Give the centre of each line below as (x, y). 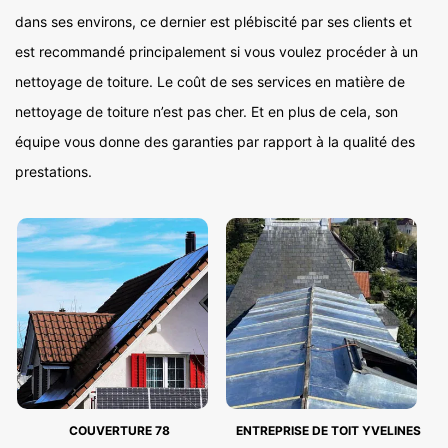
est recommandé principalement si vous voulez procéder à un (216, 51)
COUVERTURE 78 (119, 430)
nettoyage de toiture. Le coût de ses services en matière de (210, 81)
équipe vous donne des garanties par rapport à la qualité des (215, 141)
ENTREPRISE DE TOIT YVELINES (328, 430)
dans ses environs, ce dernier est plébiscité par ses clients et (213, 21)
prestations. (53, 171)
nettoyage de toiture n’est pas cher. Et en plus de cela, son (206, 111)
